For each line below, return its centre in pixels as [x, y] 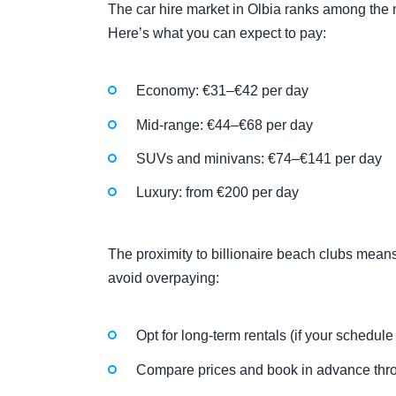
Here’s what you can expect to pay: [217, 33]
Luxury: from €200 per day [217, 192]
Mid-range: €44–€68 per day [225, 125]
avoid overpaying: [164, 278]
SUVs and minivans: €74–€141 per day [259, 158]
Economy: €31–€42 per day [222, 91]
